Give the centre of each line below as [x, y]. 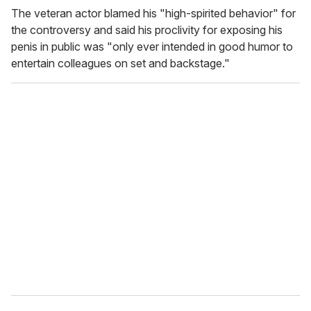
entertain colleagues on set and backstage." [120, 64]
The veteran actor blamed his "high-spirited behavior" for [153, 14]
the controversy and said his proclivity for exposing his [147, 30]
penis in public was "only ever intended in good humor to [152, 47]
